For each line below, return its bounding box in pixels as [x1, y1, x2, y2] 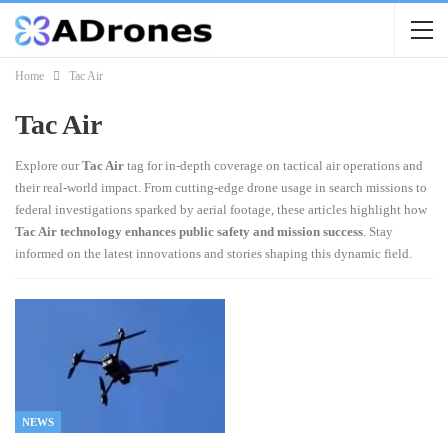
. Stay [363, 224, 393, 239]
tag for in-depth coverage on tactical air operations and [124, 158, 423, 173]
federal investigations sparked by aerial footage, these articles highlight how [15, 202, 427, 217]
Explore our [15, 158, 82, 173]
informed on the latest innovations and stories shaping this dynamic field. [15, 246, 412, 261]
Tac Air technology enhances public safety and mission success [15, 224, 363, 239]
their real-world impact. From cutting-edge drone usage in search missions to [15, 180, 427, 195]
